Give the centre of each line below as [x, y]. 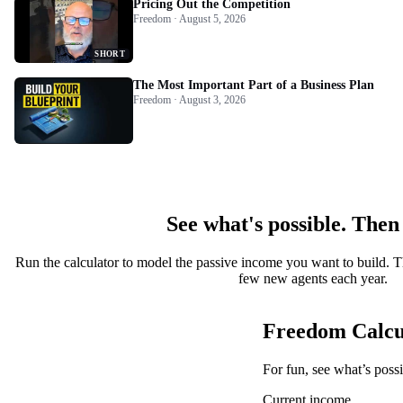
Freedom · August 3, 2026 [189, 99]
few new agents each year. [313, 278]
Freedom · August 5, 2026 [189, 18]
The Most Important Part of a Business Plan [254, 85]
